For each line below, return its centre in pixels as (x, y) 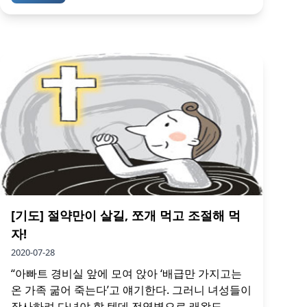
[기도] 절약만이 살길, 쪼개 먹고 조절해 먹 (126, 215)
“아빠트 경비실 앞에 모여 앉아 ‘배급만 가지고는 (126, 273)
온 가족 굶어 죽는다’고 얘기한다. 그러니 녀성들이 (131, 290)
